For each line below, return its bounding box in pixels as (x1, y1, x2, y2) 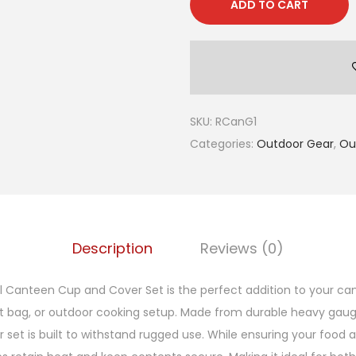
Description (72, 238, 153, 258)
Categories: (190, 135, 257, 152)
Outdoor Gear (257, 135, 334, 152)
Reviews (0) (200, 238, 284, 258)
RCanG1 (215, 113, 257, 130)
